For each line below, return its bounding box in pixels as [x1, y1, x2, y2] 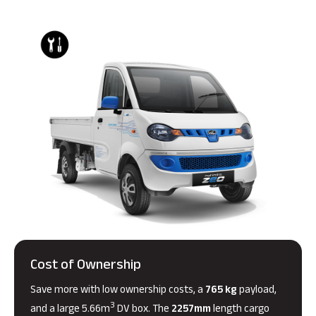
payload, [237, 282, 276, 300]
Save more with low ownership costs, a [30, 282, 205, 300]
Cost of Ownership [30, 255, 141, 279]
